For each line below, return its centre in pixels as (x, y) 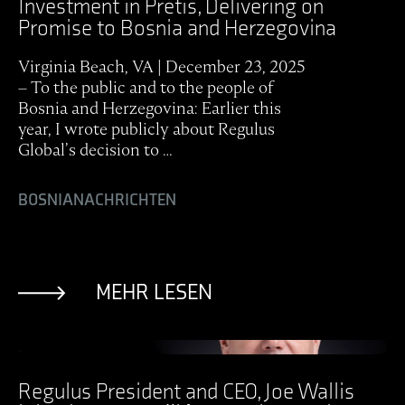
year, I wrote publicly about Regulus (146, 129)
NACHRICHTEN (125, 201)
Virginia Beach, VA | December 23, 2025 (162, 67)
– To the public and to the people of (146, 88)
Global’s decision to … (95, 150)
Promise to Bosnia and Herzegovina (177, 29)
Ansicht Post (59, 347)
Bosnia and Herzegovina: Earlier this (150, 108)
